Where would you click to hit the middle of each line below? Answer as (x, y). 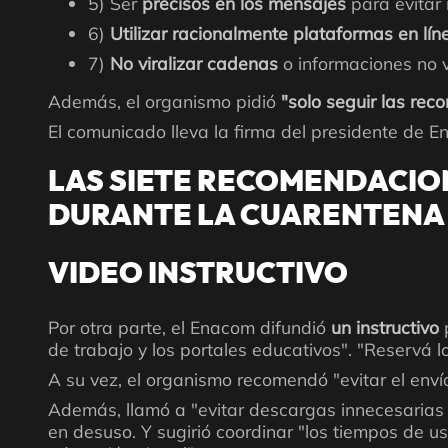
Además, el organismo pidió (164, 101)
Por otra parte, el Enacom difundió (189, 327)
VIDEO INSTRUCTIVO (198, 274)
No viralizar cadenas (196, 63)
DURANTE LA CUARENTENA (246, 216)
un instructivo (387, 327)
